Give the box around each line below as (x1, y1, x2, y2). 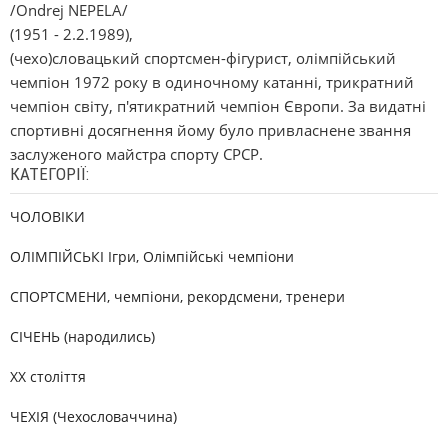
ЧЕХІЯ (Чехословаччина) (10, 407, 177, 426)
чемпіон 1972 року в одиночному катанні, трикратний (10, 72, 414, 92)
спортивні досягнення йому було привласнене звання (10, 120, 411, 140)
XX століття (10, 367, 86, 386)
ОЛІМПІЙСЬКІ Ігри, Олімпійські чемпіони (10, 247, 294, 266)
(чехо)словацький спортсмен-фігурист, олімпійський (10, 48, 396, 68)
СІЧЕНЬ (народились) (10, 327, 155, 346)
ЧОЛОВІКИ (10, 207, 85, 226)
